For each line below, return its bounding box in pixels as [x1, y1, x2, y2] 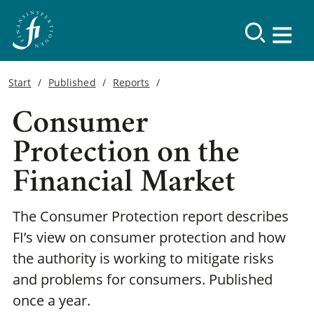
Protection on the [13, 141, 240, 170]
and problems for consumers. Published [13, 270, 273, 289]
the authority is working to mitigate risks [13, 249, 274, 268]
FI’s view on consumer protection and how [13, 228, 286, 247]
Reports [113, 76, 150, 90]
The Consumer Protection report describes [13, 207, 289, 226]
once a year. [13, 291, 90, 310]
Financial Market [13, 170, 235, 199]
